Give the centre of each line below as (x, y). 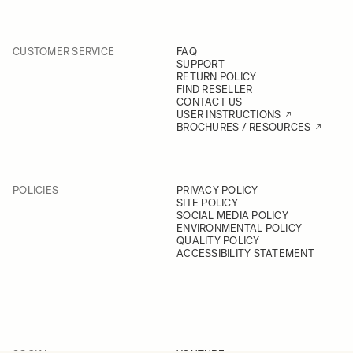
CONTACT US (210, 102)
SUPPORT (201, 64)
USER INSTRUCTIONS (229, 115)
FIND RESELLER (215, 89)
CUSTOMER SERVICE (64, 52)
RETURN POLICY (217, 77)
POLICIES (36, 190)
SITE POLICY (207, 203)
